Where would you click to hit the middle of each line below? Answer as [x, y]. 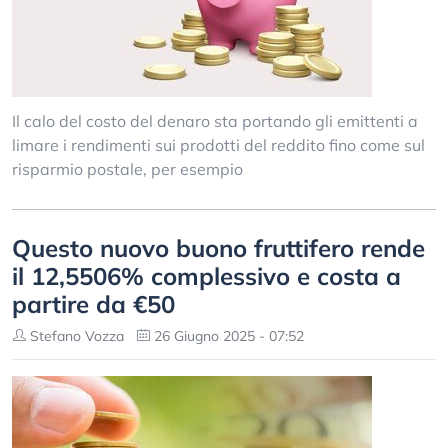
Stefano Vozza [75, 336]
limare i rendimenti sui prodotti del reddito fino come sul [218, 145]
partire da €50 [93, 304]
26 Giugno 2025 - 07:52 [227, 336]
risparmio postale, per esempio [127, 169]
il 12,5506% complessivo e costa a [206, 276]
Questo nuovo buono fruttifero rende [218, 248]
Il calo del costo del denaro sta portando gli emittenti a [215, 121]
